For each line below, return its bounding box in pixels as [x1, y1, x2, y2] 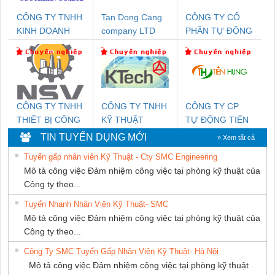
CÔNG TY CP [185, 101, 239, 112]
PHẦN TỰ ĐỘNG [185, 26, 253, 36]
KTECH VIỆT [101, 128, 152, 139]
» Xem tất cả [217, 134, 255, 142]
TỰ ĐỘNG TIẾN [185, 115, 249, 125]
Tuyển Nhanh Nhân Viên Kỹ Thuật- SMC [24, 199, 168, 209]
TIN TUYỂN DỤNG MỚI [31, 132, 147, 143]
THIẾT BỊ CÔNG [17, 115, 80, 125]
